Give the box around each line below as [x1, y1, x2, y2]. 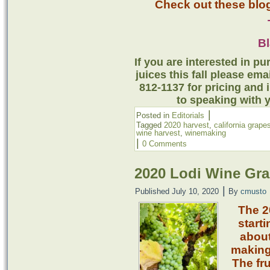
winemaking [185, 128, 226, 137]
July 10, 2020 [172, 186, 219, 196]
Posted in [136, 110, 169, 120]
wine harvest [136, 128, 180, 137]
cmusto [240, 186, 266, 196]
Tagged [136, 120, 162, 130]
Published [135, 186, 169, 196]
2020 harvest [164, 120, 209, 130]
